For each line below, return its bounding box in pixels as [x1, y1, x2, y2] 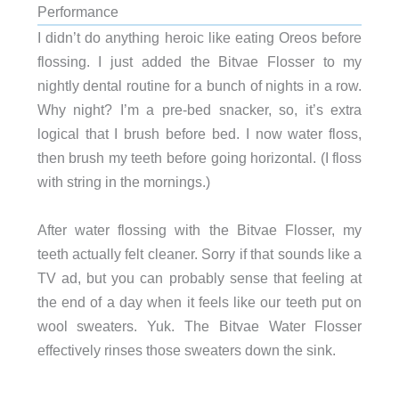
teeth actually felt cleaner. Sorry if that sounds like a [37, 245, 362, 262]
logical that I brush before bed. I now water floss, [37, 126, 362, 142]
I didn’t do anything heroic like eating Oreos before [37, 29, 362, 46]
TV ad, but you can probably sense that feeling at [37, 269, 362, 286]
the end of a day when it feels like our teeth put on [37, 293, 362, 310]
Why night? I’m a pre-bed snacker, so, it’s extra [37, 102, 362, 118]
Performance [37, 4, 118, 20]
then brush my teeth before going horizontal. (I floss [37, 150, 362, 167]
